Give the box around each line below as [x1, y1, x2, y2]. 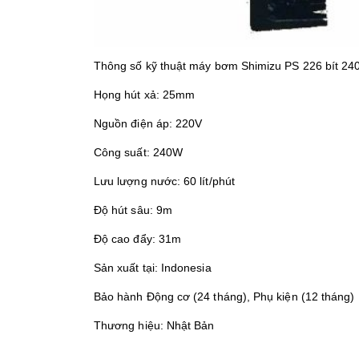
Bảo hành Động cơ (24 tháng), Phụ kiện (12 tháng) [94, 290, 355, 304]
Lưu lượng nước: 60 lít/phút [94, 175, 235, 188]
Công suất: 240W [94, 146, 184, 159]
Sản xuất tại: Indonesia [94, 261, 212, 275]
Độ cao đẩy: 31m [94, 232, 182, 246]
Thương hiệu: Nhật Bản [94, 319, 215, 333]
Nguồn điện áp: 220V [94, 117, 203, 131]
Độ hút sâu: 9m [94, 204, 172, 217]
